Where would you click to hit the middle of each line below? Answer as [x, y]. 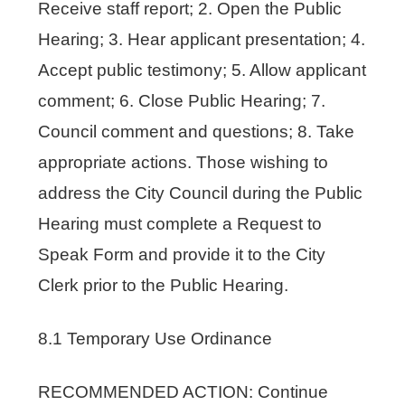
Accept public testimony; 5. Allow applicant [202, 70]
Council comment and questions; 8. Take [197, 131]
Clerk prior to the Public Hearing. [164, 285]
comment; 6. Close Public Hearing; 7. [182, 100]
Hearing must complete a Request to [180, 223]
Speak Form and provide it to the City [182, 254]
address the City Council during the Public [201, 193]
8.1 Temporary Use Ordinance [155, 338]
